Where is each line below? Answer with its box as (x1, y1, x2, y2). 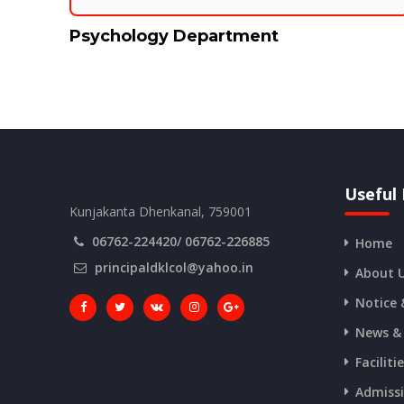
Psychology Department (69, 25, 280, 46)
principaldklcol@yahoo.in (95, 258, 254, 276)
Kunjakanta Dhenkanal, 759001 (69, 202, 252, 220)
